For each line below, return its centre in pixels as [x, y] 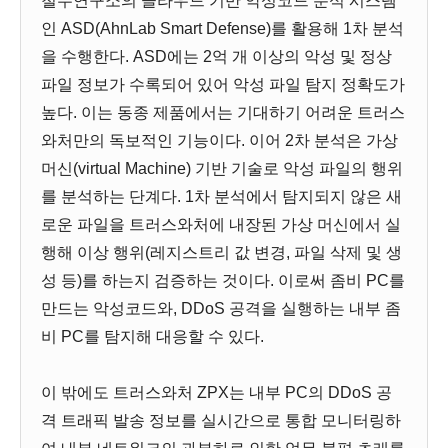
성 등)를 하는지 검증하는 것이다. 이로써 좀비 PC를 [223, 280]
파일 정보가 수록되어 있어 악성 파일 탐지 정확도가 [223, 84]
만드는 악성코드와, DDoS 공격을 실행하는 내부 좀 [221, 308]
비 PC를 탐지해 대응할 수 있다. [152, 336]
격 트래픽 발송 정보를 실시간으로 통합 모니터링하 [221, 420]
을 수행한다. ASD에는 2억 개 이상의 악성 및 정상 [216, 56]
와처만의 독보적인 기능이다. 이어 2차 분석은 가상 [219, 140]
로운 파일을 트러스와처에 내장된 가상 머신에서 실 [221, 224]
